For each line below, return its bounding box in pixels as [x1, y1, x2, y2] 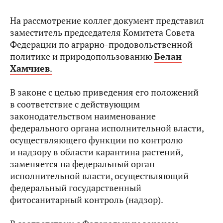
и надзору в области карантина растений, [10, 146, 183, 158]
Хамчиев [10, 63, 50, 74]
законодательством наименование [10, 111, 156, 122]
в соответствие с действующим [10, 99, 140, 110]
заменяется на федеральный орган [10, 158, 155, 170]
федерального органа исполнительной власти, [10, 122, 204, 134]
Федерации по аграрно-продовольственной [10, 39, 193, 50]
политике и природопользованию [10, 51, 154, 62]
